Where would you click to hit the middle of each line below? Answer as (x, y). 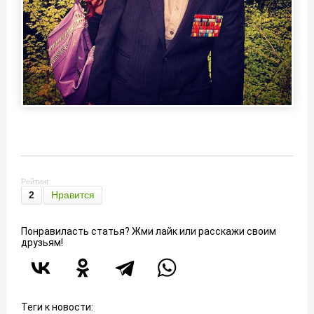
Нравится (73, 195)
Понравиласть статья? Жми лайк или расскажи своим (149, 231)
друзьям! (42, 243)
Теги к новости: (57, 307)
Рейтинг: (36, 182)
